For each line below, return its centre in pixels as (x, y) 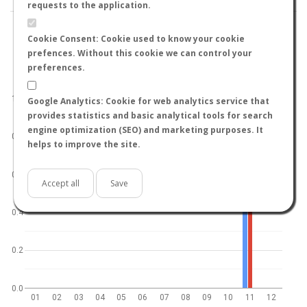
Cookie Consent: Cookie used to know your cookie (136, 39)
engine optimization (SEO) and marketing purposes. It (145, 130)
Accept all (61, 183)
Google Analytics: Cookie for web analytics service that (148, 101)
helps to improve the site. (84, 144)
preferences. (56, 67)
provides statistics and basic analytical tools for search (150, 115)
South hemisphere (235, 81)
